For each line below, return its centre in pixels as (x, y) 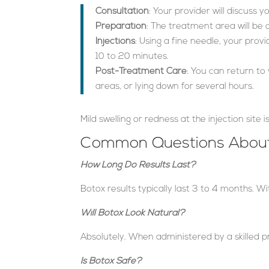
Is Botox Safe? (111, 261)
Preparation (121, 26)
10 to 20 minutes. (132, 56)
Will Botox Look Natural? (133, 213)
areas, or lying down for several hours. (175, 86)
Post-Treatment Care (141, 71)
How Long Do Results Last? (138, 165)
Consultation (122, 11)
